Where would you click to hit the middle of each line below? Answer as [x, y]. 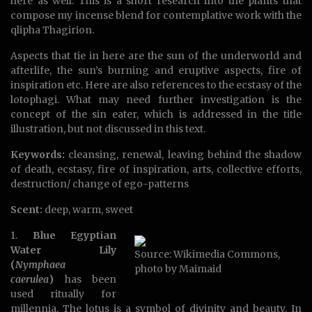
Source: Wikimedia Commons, [207, 255]
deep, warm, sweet [88, 210]
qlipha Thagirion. [52, 30]
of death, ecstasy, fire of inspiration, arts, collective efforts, [156, 170]
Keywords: [38, 155]
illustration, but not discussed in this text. [108, 129]
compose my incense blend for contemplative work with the [156, 16]
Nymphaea [40, 265]
